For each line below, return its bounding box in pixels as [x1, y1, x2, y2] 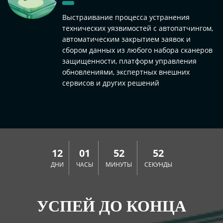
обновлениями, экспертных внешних [62, 67, 190, 77]
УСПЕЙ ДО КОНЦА [37, 197, 186, 215]
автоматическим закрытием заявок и [62, 34, 191, 44]
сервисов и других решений [62, 78, 159, 88]
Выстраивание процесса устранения [62, 12, 190, 22]
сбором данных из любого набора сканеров [62, 45, 213, 55]
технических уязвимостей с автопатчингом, [62, 23, 213, 33]
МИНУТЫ [106, 160, 132, 169]
